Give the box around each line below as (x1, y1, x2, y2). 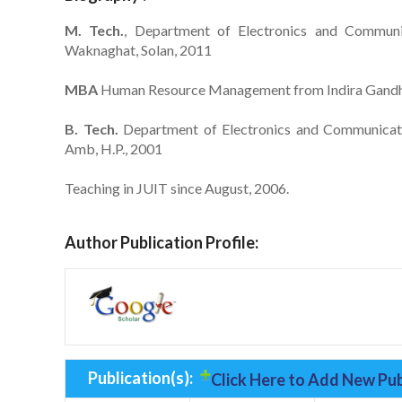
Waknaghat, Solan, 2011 (65, 40, 212, 58)
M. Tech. (65, 21, 125, 39)
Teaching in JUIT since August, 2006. (65, 179, 289, 197)
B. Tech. (65, 119, 118, 137)
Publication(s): (88, 367, 196, 388)
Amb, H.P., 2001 (65, 139, 162, 157)
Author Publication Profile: (65, 232, 258, 252)
